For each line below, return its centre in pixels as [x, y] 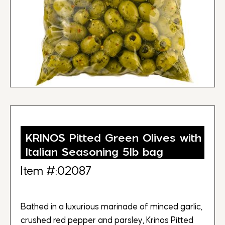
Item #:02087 [56, 171]
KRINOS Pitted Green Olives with [114, 138]
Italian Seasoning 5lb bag [94, 152]
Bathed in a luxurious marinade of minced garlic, [111, 207]
